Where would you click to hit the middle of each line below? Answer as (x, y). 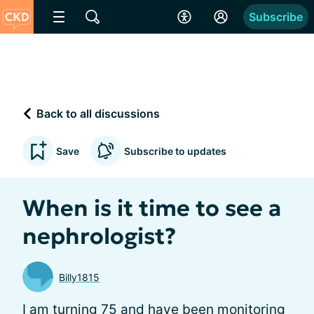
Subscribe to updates (175, 151)
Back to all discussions (97, 113)
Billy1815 (79, 277)
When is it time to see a (152, 208)
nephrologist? (99, 236)
